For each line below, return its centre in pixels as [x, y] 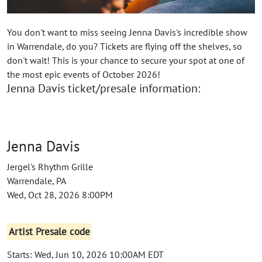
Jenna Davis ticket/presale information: [104, 89]
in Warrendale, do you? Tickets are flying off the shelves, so [125, 46]
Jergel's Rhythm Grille [50, 167]
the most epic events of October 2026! [84, 75]
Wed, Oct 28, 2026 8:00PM [60, 195]
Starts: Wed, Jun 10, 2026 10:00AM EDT [85, 255]
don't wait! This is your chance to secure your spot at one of [126, 61]
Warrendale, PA [37, 181]
